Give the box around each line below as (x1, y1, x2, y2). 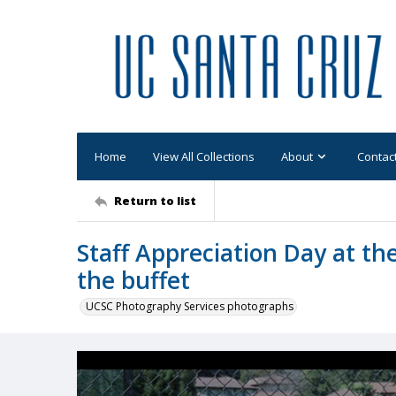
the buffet (77, 264, 190, 296)
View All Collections (153, 148, 255, 164)
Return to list (114, 192, 196, 209)
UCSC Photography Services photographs (86, 299, 293, 314)
